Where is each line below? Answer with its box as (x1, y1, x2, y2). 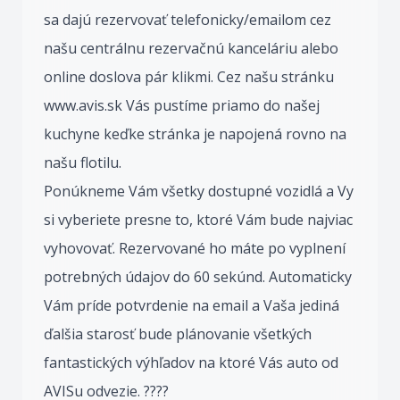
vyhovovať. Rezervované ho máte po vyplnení (44, 238, 346, 258)
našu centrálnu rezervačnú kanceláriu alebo (44, 38, 338, 58)
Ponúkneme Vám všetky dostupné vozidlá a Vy (44, 181, 354, 201)
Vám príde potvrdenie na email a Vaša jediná (44, 296, 339, 315)
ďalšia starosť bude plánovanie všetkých (44, 324, 312, 344)
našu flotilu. (44, 153, 121, 172)
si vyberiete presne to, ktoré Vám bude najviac (44, 210, 353, 229)
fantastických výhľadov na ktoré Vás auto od (44, 353, 338, 372)
